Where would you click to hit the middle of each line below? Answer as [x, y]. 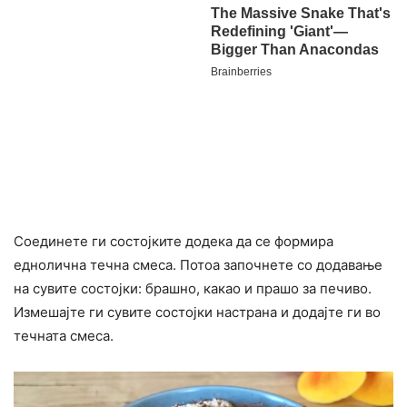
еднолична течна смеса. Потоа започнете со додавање [198, 265]
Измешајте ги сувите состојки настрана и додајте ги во [197, 313]
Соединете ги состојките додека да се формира [174, 242]
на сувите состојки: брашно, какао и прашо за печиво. [193, 289]
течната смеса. [64, 336]
